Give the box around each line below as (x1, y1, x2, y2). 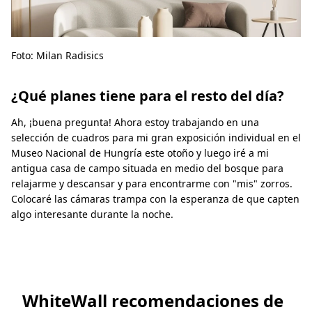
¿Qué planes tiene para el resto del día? (11, 86, 284, 106)
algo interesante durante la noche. (11, 208, 173, 221)
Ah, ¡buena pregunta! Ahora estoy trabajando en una (11, 116, 259, 130)
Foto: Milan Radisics (11, 49, 104, 63)
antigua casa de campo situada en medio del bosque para (11, 162, 283, 175)
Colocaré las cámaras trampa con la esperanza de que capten (11, 192, 299, 206)
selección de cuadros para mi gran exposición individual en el (11, 131, 301, 145)
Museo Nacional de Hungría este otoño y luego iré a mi (11, 146, 269, 160)
